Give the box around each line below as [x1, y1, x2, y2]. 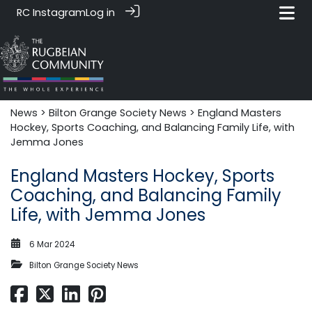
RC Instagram [17, 6, 86, 19]
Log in [86, 6, 115, 19]
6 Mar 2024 [29, 238, 75, 250]
